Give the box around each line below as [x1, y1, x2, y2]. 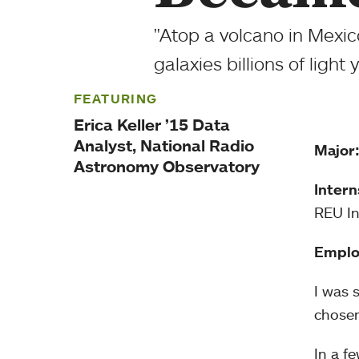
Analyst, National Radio [74, 135, 254, 155]
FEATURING [74, 91, 158, 107]
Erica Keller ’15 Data [74, 115, 230, 135]
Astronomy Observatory [74, 156, 260, 176]
